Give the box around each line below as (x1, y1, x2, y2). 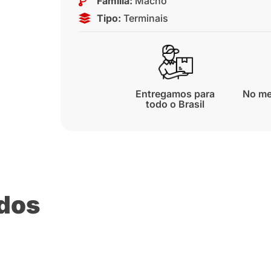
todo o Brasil (146, 97, 205, 110)
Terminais (123, 11, 168, 24)
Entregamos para (135, 87, 215, 100)
